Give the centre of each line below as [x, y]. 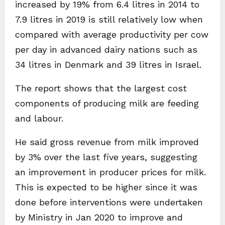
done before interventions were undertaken [109, 202]
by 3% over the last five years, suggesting [106, 157]
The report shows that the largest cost [101, 88]
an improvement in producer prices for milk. [110, 172]
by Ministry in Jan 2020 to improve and [99, 217]
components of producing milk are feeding [107, 103]
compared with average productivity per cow [112, 35]
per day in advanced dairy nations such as [106, 50]
